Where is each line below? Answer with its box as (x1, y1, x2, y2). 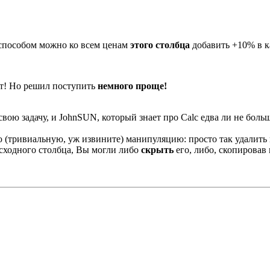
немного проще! (98, 80, 167, 91)
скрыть (141, 144, 174, 155)
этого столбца (130, 39, 190, 50)
